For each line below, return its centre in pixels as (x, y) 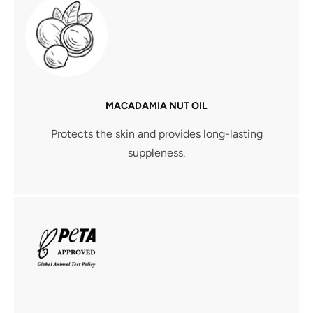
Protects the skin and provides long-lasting (156, 133)
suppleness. (156, 152)
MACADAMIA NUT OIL (156, 105)
